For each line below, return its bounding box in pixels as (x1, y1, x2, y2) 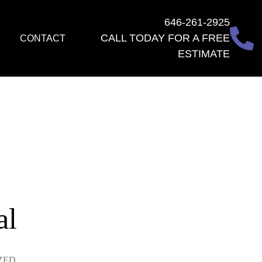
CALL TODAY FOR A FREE (101, 32, 230, 44)
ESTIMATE (178, 48, 230, 60)
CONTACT (19, 33, 65, 43)
